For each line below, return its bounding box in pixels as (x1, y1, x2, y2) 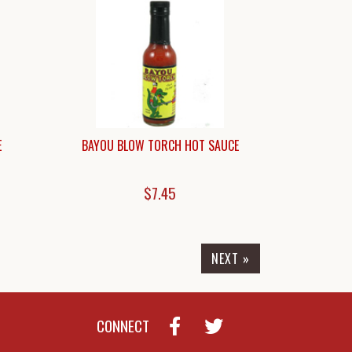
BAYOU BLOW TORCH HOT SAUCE (81, 135, 239, 155)
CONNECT (97, 314, 149, 338)
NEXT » (211, 248, 250, 268)
